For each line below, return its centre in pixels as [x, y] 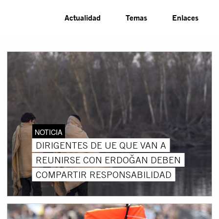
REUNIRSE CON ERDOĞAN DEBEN [108, 160]
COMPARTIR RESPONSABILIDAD [103, 174]
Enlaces [186, 17]
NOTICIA [48, 131]
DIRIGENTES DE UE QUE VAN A [101, 145]
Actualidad [83, 17]
